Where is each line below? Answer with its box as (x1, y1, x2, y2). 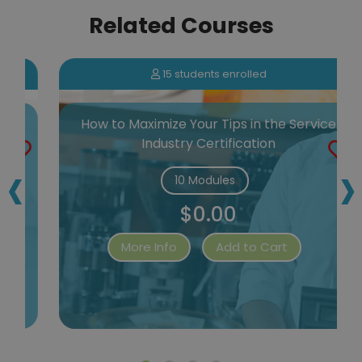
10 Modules (149, 171, 211, 188)
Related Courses (88, 10, 274, 40)
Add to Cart (192, 238, 263, 255)
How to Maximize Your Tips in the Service (57, 114, 312, 133)
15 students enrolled (135, 65, 242, 82)
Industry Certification (117, 133, 251, 153)
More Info (97, 238, 153, 255)
